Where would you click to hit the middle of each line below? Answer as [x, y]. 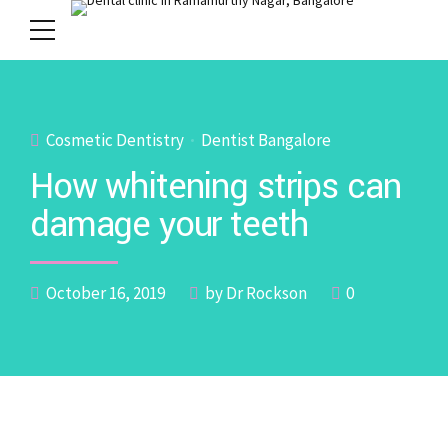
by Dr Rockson [256, 293]
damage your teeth [169, 225]
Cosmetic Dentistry [115, 140]
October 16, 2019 [105, 293]
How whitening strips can [215, 187]
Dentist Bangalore [266, 140]
